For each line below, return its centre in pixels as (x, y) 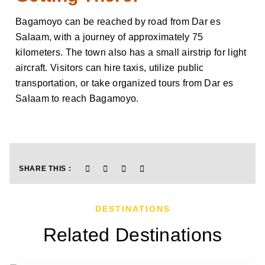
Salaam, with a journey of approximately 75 (109, 37)
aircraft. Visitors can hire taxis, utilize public (110, 68)
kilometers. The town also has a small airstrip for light (131, 52)
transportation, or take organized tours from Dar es (125, 83)
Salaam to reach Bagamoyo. (77, 98)
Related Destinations (132, 235)
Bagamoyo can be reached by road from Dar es (118, 22)
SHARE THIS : (45, 169)
